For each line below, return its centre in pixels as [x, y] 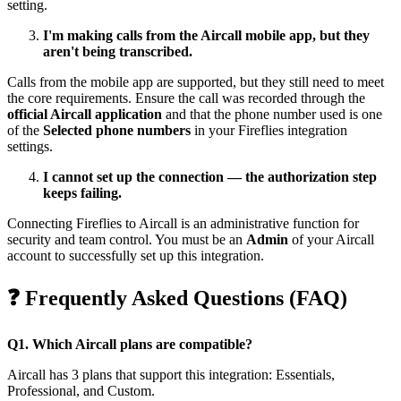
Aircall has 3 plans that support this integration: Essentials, [171, 375]
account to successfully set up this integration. [136, 256]
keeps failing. [82, 193]
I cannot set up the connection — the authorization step [210, 177]
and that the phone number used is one [272, 115]
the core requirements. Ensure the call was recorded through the [186, 98]
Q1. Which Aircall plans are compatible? [130, 345]
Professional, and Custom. [81, 391]
